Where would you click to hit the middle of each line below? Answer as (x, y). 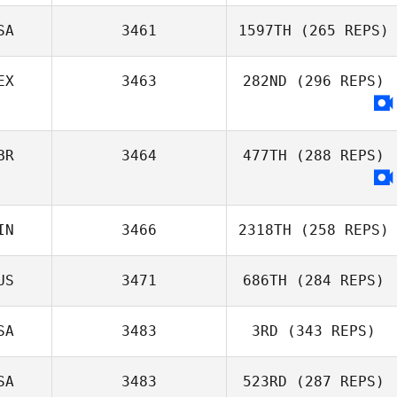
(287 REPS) (336, 381)
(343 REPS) (327, 331)
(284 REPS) (336, 280)
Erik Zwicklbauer (343, 121)
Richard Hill (343, 20)
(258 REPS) (340, 230)
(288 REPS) (336, 156)
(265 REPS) (340, 31)
